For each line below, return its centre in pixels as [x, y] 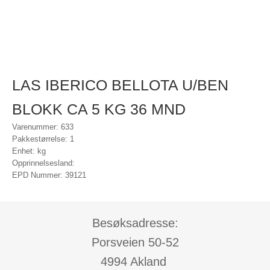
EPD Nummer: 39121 [49, 175]
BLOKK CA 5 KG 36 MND [99, 109]
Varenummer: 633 [43, 127]
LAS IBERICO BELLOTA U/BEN [120, 85]
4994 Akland [135, 262]
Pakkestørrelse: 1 [43, 139]
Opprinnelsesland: [43, 163]
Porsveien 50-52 [135, 242]
